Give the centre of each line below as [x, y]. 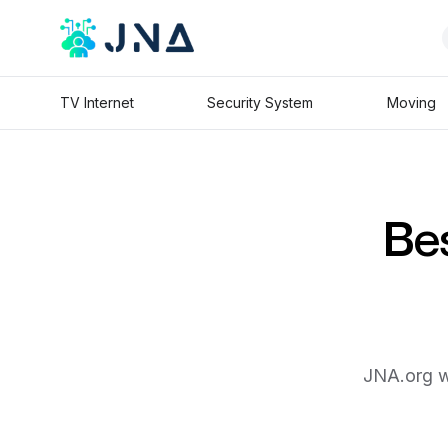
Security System [260, 102]
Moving [411, 102]
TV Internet [97, 102]
